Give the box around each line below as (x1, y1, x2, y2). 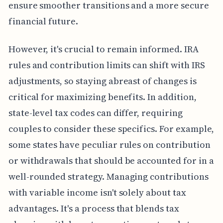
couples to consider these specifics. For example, (8, 122, 215, 135)
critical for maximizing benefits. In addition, (8, 90, 197, 103)
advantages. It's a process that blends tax (8, 202, 179, 215)
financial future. (8, 14, 78, 27)
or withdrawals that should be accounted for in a (8, 154, 214, 167)
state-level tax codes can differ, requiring (8, 106, 183, 119)
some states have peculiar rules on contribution (8, 138, 211, 151)
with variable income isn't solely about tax (8, 186, 186, 199)
